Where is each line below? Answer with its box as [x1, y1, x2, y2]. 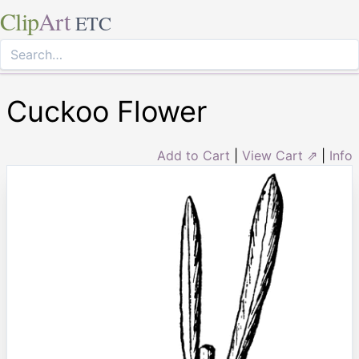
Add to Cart [157, 147, 230, 163]
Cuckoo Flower [6, 94, 207, 129]
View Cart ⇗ [242, 147, 317, 163]
